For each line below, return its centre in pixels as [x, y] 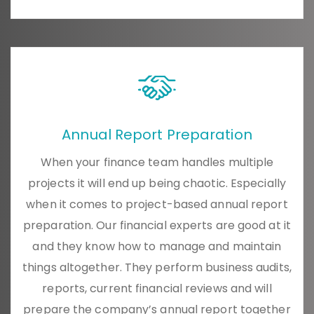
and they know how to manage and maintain [157, 247]
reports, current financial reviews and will [157, 289]
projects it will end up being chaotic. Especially [157, 184]
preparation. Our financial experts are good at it [157, 226]
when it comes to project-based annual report [157, 205]
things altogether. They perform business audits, [157, 268]
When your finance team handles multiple [157, 163]
